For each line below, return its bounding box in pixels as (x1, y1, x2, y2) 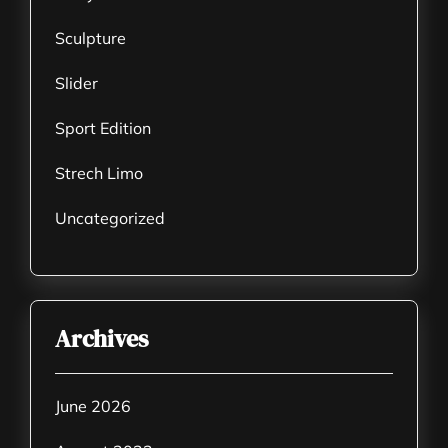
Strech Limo (55, 163, 143, 183)
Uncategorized (55, 208, 165, 228)
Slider (55, 73, 98, 93)
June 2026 (55, 396, 131, 416)
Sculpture (55, 28, 126, 48)
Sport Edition (55, 118, 151, 138)
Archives (55, 322, 148, 355)
